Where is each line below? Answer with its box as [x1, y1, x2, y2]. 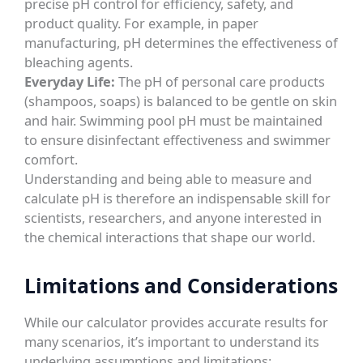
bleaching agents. [24, 52, 134, 71]
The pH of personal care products [115, 71, 326, 91]
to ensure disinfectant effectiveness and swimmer [24, 130, 331, 149]
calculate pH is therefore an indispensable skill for [24, 188, 331, 207]
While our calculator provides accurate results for [24, 312, 329, 331]
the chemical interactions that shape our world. [24, 227, 316, 246]
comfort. [24, 149, 79, 169]
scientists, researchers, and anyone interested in [24, 207, 322, 227]
